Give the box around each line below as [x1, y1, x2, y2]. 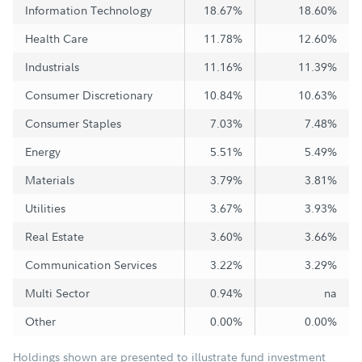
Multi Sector [25, 284, 90, 301]
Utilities [25, 200, 65, 216]
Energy [25, 143, 61, 159]
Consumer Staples [25, 115, 121, 131]
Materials [25, 171, 74, 187]
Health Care [25, 30, 88, 46]
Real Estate [25, 228, 84, 244]
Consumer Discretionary [25, 86, 153, 103]
